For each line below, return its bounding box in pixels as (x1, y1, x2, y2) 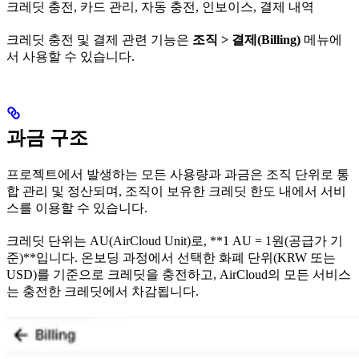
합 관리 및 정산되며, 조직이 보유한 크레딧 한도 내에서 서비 (6, 184, 346, 199)
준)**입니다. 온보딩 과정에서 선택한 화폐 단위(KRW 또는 (6, 251, 336, 265)
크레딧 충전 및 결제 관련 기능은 (6, 33, 192, 47)
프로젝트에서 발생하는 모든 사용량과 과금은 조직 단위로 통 (6, 167, 349, 182)
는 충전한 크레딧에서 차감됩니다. (6, 284, 199, 299)
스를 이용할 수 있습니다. (6, 201, 147, 216)
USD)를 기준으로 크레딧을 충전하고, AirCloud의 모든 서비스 (6, 268, 351, 282)
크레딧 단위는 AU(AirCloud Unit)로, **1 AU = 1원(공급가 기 (6, 234, 343, 248)
